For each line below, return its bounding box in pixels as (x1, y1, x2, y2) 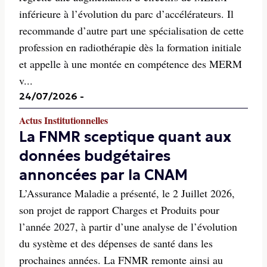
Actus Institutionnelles (19, 113, 108, 127)
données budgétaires (19, 147, 170, 165)
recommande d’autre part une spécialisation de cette (19, 23, 244, 38)
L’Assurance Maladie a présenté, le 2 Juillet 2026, (19, 186, 235, 200)
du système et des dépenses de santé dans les (19, 236, 213, 250)
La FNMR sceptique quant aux (19, 128, 231, 146)
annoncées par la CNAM (19, 166, 188, 184)
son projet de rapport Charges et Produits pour (19, 203, 219, 217)
